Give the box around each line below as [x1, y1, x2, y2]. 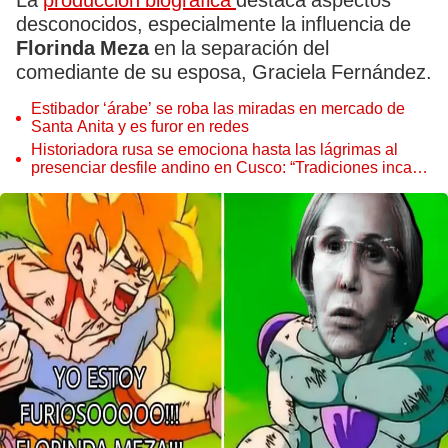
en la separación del [149, 36, 329, 60]
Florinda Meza [16, 36, 149, 60]
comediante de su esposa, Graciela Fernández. [16, 60, 432, 84]
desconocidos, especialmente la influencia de [16, 12, 411, 36]
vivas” [31, 176, 73, 195]
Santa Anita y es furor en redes [31, 117, 249, 136]
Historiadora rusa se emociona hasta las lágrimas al [31, 140, 398, 159]
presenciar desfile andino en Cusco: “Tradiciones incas [31, 158, 420, 177]
